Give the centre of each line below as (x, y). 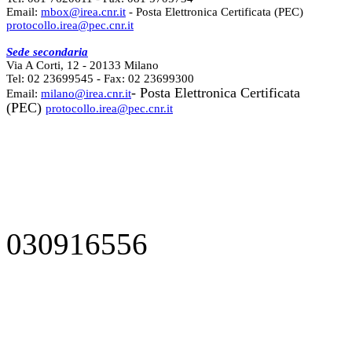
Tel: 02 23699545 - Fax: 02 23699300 (100, 79)
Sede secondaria (47, 52)
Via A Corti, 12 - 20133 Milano (82, 66)
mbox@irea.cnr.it (83, 12)
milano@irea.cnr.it (86, 94)
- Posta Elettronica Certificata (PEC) (214, 12)
